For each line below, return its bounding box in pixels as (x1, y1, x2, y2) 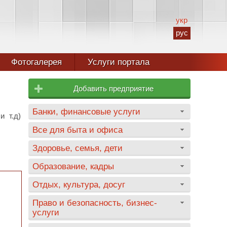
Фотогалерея (11, 57, 62, 67)
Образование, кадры (32, 162, 114, 171)
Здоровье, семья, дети (32, 143, 123, 153)
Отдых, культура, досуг (32, 180, 125, 189)
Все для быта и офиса (32, 125, 123, 134)
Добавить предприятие (73, 84, 154, 93)
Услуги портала (88, 57, 149, 67)
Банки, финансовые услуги (32, 107, 140, 116)
